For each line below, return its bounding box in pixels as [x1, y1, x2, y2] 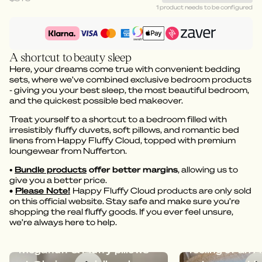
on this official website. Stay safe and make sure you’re [9, 196, 240, 206]
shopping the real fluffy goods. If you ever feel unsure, [9, 207, 233, 217]
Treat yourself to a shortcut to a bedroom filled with [9, 115, 227, 125]
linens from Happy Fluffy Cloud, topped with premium [9, 136, 236, 146]
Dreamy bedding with [19, 230, 127, 242]
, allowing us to [178, 165, 238, 175]
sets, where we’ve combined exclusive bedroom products [9, 75, 251, 85]
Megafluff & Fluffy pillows [19, 244, 149, 256]
